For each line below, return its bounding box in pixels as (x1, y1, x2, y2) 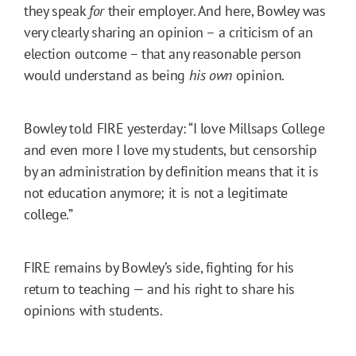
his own (188, 66, 233, 85)
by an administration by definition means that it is (24, 162, 319, 181)
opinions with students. (24, 301, 163, 320)
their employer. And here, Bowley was (103, 2, 326, 21)
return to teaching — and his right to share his (24, 280, 296, 299)
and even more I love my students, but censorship (24, 141, 317, 160)
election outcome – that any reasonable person (24, 44, 301, 64)
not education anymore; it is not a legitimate (24, 184, 288, 203)
